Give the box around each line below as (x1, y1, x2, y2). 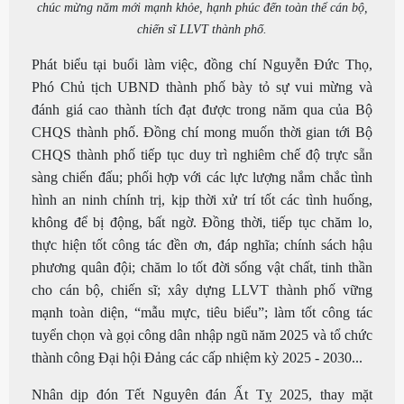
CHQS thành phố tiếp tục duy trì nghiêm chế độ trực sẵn (32, 146, 372, 162)
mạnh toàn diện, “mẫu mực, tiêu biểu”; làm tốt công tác (32, 304, 372, 320)
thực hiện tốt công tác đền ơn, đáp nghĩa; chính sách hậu (32, 236, 372, 252)
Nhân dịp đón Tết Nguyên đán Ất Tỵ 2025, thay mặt (32, 386, 372, 402)
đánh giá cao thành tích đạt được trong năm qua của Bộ (32, 101, 372, 117)
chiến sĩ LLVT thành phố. (137, 22, 267, 36)
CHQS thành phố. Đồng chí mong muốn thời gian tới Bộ (32, 124, 372, 140)
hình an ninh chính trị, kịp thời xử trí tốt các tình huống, (32, 191, 372, 207)
